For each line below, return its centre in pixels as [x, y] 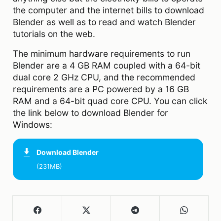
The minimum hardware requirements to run [102, 53]
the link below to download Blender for [91, 112]
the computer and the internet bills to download [109, 10]
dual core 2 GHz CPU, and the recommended [104, 77]
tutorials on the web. [54, 34]
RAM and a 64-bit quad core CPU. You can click [110, 101]
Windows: [33, 124]
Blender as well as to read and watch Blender [104, 22]
